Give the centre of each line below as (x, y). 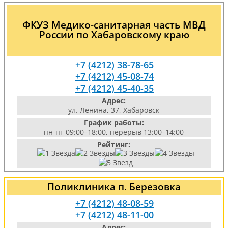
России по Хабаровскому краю (114, 34)
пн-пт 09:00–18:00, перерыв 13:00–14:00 (114, 132)
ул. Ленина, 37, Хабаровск (114, 110)
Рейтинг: (114, 144)
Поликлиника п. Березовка (114, 187)
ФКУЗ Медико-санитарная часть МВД (114, 25)
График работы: (114, 122)
